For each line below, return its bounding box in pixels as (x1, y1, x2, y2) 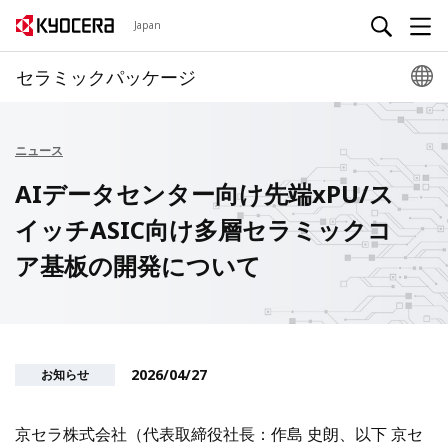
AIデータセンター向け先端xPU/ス (15, 177, 394, 210)
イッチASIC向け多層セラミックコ (15, 213, 392, 246)
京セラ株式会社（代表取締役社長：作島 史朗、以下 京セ (15, 423, 424, 446)
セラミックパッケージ (16, 65, 196, 89)
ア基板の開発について (15, 249, 261, 282)
